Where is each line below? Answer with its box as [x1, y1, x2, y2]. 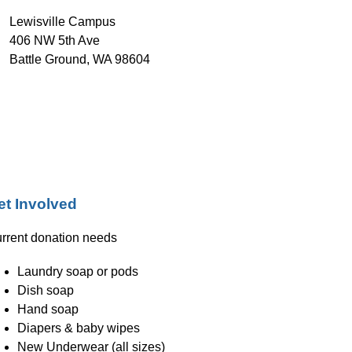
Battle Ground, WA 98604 [9, 52, 150, 66]
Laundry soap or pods [17, 264, 139, 278]
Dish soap [17, 283, 75, 297]
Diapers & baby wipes [17, 321, 141, 335]
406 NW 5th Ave [9, 33, 100, 47]
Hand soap [17, 302, 79, 316]
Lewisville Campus [9, 14, 115, 28]
